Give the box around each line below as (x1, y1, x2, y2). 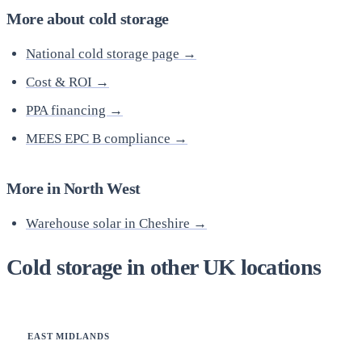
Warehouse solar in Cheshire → (26, 215, 207, 231)
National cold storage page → (26, 45, 196, 61)
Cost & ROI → (26, 74, 109, 90)
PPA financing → (26, 102, 123, 118)
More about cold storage (6, 9, 169, 27)
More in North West (6, 179, 141, 197)
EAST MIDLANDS (27, 331, 110, 342)
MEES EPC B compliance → (26, 130, 187, 146)
